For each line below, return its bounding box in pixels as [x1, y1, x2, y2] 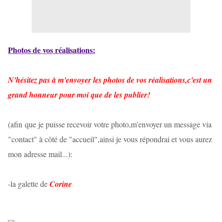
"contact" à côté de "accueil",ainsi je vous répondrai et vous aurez [8, 134, 212, 145]
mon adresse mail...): [8, 149, 72, 160]
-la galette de [8, 178, 50, 189]
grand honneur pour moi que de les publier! [8, 89, 150, 101]
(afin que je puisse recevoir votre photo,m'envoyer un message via [8, 119, 212, 130]
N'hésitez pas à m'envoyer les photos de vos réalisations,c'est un [8, 74, 212, 86]
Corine [50, 178, 72, 190]
